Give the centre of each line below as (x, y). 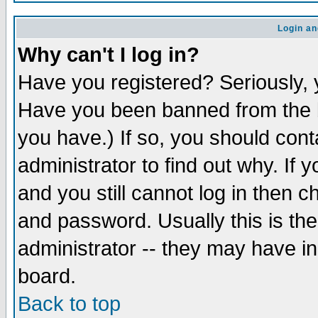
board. (47, 276)
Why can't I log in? (109, 55)
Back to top (69, 304)
